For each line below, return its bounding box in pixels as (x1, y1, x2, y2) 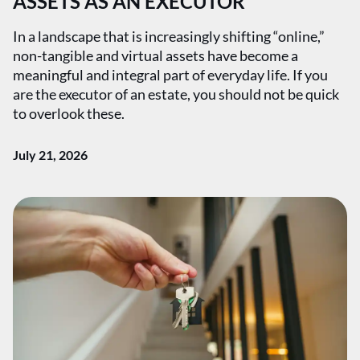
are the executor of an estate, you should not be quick (13, 85, 339, 103)
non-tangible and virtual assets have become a (13, 47, 298, 64)
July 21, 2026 (13, 147, 88, 162)
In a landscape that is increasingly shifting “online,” (13, 27, 325, 45)
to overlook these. (13, 104, 125, 122)
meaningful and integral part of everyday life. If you (13, 66, 328, 84)
